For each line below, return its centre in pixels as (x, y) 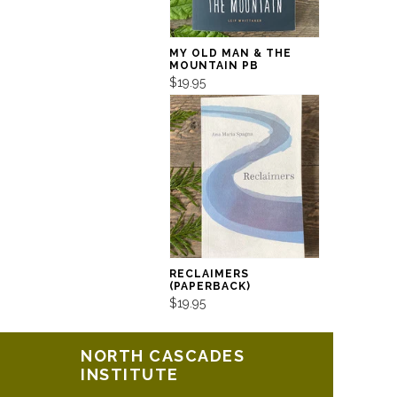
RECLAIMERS (209, 273)
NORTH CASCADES (163, 356)
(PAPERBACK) (210, 286)
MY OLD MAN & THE (230, 53)
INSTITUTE (130, 375)
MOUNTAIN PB (214, 65)
